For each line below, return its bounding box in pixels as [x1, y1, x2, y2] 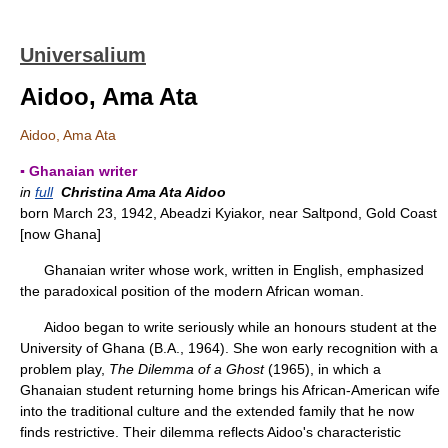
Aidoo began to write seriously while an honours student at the [20, 319, 437, 335]
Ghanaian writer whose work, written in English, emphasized [20, 262, 424, 278]
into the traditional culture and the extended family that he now [20, 403, 414, 419]
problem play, [20, 361, 109, 377]
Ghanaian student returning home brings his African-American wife [20, 382, 440, 398]
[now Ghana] [20, 226, 101, 242]
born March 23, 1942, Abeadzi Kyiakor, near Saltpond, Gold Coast [20, 205, 437, 221]
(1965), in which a [264, 361, 381, 377]
